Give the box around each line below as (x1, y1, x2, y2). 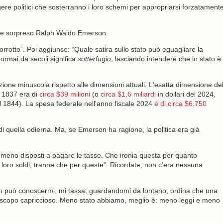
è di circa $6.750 (154, 100, 207, 108)
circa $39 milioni (39, 90, 90, 98)
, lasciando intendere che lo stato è (111, 55, 221, 63)
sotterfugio (77, 55, 111, 63)
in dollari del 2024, (155, 90, 216, 98)
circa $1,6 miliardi (100, 90, 156, 98)
